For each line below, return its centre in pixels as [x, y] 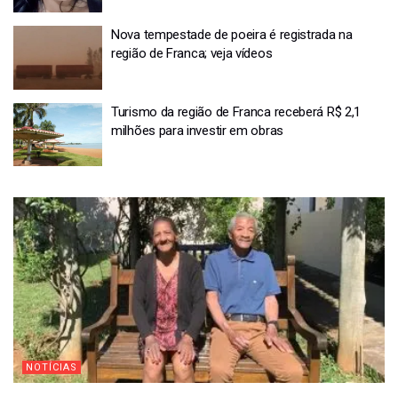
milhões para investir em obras [197, 130]
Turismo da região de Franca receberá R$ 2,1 [236, 111]
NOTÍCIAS [52, 367]
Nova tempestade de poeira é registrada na [232, 35]
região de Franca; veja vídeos [192, 53]
